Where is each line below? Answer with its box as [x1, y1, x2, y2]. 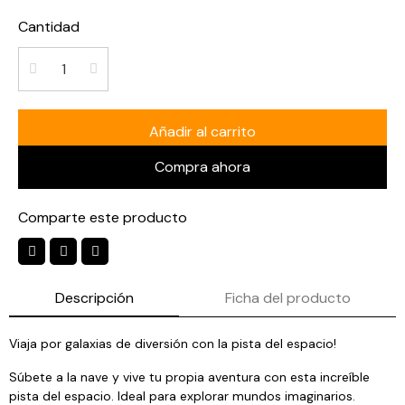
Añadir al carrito [149, 122, 256, 141]
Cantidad [18, 17, 80, 36]
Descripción [54, 288, 134, 307]
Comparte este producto [18, 208, 187, 227]
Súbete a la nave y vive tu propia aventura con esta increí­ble [9, 369, 370, 385]
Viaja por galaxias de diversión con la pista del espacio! [9, 335, 336, 352]
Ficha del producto [224, 288, 351, 307]
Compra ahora [155, 157, 250, 176]
